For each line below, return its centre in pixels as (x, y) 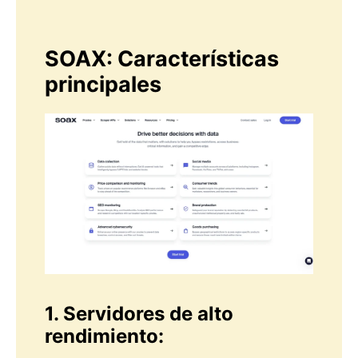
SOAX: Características (162, 59)
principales (103, 85)
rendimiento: (104, 336)
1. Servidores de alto (139, 314)
